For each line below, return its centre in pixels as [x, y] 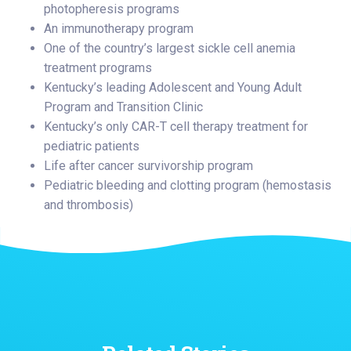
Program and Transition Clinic [123, 107]
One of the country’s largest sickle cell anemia [170, 48]
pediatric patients [92, 146]
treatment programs [98, 67]
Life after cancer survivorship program [148, 165]
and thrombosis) [89, 204]
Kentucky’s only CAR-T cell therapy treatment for [176, 126]
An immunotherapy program [119, 28]
